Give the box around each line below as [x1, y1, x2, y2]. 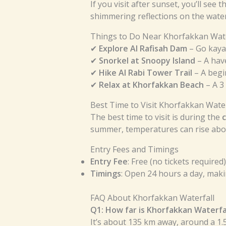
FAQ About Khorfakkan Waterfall [90, 192, 214, 204]
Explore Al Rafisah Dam [98, 43, 187, 54]
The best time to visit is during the [90, 111, 222, 123]
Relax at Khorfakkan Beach [98, 79, 204, 91]
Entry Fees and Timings [90, 144, 179, 155]
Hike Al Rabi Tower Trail [98, 67, 192, 79]
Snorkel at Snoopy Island [98, 55, 195, 67]
